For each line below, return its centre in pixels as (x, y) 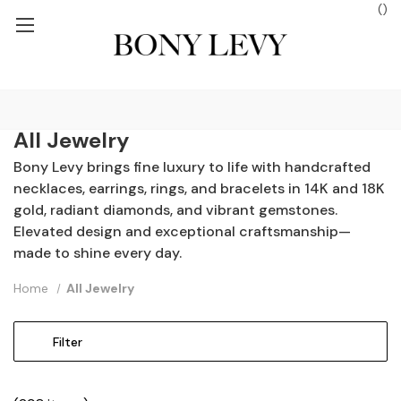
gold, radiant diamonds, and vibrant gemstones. (175, 210)
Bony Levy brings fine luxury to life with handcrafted (192, 167)
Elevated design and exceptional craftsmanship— (182, 231)
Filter (68, 342)
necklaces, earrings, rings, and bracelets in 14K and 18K (199, 188)
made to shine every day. (98, 253)
